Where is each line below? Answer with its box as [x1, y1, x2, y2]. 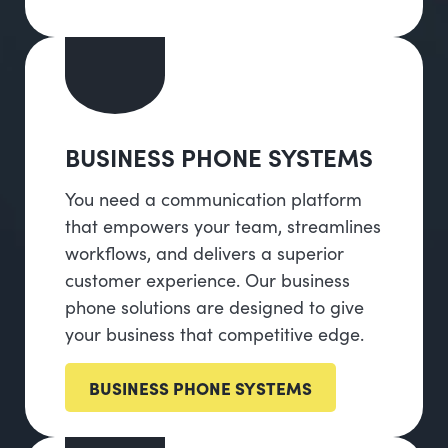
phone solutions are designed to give [65, 294, 364, 320]
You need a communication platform [65, 186, 362, 212]
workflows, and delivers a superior [65, 240, 344, 266]
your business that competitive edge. [65, 321, 364, 347]
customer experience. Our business [65, 267, 350, 293]
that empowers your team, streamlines [65, 213, 381, 239]
